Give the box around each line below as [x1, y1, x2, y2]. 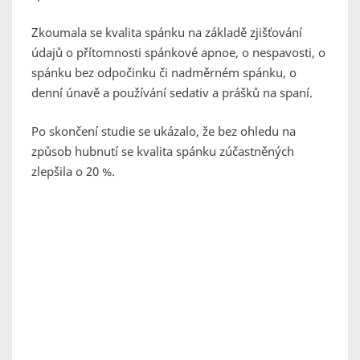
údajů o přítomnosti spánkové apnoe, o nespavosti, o [31, 44, 325, 61]
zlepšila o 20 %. [31, 163, 115, 180]
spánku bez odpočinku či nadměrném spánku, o [31, 64, 297, 81]
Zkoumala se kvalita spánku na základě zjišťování [31, 24, 302, 41]
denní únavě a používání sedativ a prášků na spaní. [31, 84, 313, 101]
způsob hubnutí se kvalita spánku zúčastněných [31, 143, 294, 160]
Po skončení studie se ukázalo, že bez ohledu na [31, 123, 296, 140]
